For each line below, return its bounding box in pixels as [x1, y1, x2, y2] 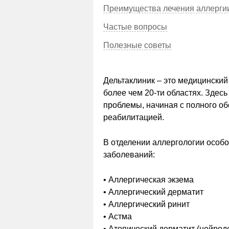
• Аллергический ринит [103, 200, 190, 209]
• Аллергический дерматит [103, 188, 203, 196]
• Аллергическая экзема [103, 175, 194, 184]
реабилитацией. [103, 113, 164, 122]
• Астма [103, 212, 132, 221]
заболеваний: [103, 150, 155, 159]
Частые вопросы [103, 22, 167, 31]
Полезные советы [103, 41, 171, 50]
